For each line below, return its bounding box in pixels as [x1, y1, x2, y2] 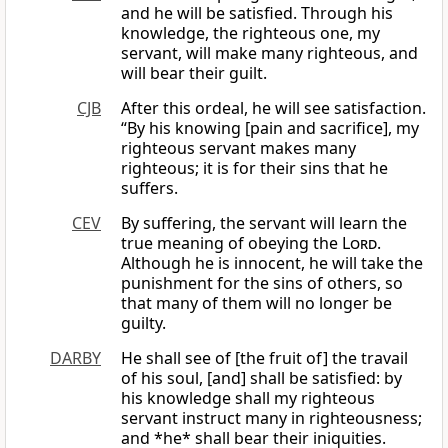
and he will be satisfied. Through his [121, 2, 393, 25]
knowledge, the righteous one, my [121, 22, 380, 45]
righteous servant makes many [121, 137, 356, 160]
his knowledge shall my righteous [121, 387, 375, 410]
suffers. [121, 177, 178, 200]
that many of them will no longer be [121, 292, 392, 315]
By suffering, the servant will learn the [121, 212, 407, 235]
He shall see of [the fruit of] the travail [121, 347, 408, 370]
